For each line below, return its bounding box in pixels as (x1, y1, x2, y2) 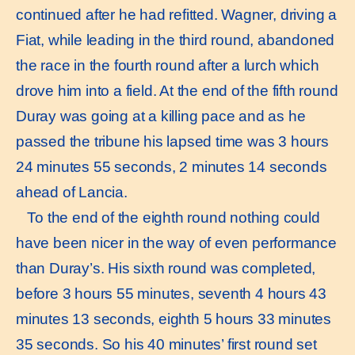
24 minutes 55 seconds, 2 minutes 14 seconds (16, 158, 327, 175)
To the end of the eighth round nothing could (16, 208, 320, 226)
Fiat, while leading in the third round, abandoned (16, 31, 335, 48)
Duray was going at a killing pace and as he (16, 107, 306, 124)
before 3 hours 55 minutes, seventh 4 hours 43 (16, 284, 326, 302)
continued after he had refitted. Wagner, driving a (16, 6, 337, 23)
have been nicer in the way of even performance (16, 234, 337, 251)
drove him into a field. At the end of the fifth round (16, 82, 338, 99)
